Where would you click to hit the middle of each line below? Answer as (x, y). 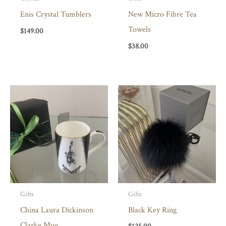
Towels (139, 30)
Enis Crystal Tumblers (55, 14)
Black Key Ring (152, 210)
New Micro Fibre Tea (162, 14)
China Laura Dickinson (56, 210)
